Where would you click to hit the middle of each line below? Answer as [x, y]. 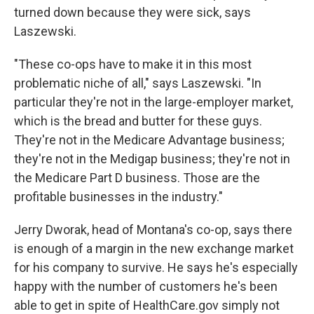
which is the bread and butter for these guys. [138, 121]
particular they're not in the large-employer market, [153, 102]
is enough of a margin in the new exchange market [154, 249]
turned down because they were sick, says [132, 13]
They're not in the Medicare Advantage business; [149, 140]
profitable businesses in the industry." [118, 197]
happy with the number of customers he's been [146, 287]
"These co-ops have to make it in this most [133, 64]
